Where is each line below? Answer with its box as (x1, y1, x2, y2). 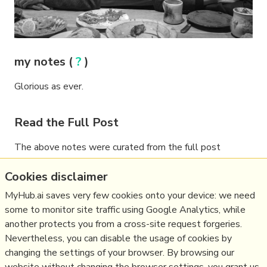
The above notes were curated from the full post (14, 141, 221, 154)
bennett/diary (14, 172, 77, 185)
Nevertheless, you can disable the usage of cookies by (5, 232, 232, 245)
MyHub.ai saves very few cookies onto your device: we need (5, 189, 255, 202)
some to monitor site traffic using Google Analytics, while (5, 203, 246, 216)
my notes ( (14, 54, 76, 70)
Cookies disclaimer (5, 169, 108, 185)
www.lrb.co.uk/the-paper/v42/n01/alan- (14, 156, 197, 170)
